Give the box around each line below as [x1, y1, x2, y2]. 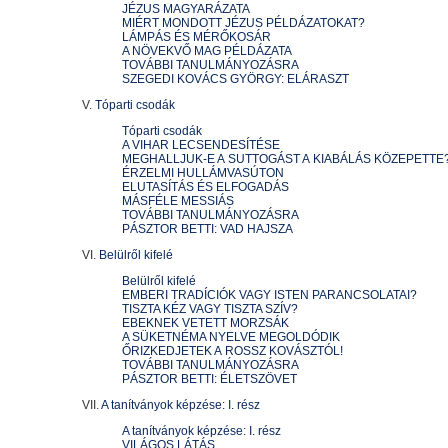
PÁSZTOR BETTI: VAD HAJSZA [122, 222, 293, 236]
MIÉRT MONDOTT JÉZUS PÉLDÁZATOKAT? [122, 16, 365, 30]
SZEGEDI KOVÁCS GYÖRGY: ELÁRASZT [122, 72, 349, 86]
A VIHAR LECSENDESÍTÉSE [122, 138, 280, 152]
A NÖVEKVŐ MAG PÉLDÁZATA [122, 44, 292, 58]
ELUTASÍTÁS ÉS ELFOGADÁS [122, 180, 289, 194]
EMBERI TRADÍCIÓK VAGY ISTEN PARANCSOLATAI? [122, 288, 417, 302]
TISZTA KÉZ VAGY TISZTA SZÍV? [122, 302, 298, 316]
